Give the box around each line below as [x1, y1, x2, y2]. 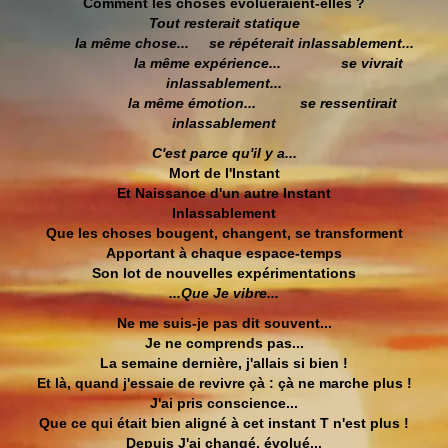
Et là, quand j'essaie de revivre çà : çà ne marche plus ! [36, 375, 412, 391]
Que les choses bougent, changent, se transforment [45, 225, 403, 241]
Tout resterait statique [148, 15, 300, 31]
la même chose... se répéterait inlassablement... [70, 35, 414, 51]
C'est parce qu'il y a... [151, 145, 297, 161]
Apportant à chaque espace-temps [106, 245, 342, 261]
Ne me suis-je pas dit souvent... [116, 315, 332, 331]
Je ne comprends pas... [144, 335, 304, 351]
